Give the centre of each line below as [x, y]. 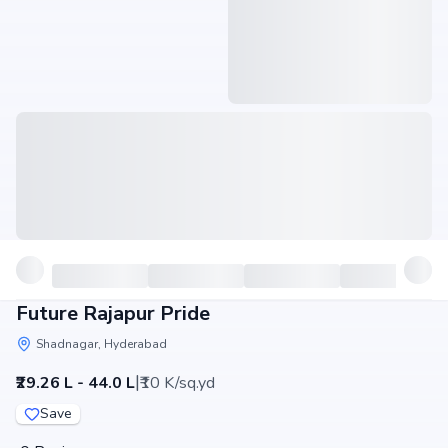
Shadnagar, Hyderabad [101, 344]
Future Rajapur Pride [113, 313]
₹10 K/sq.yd [177, 383]
